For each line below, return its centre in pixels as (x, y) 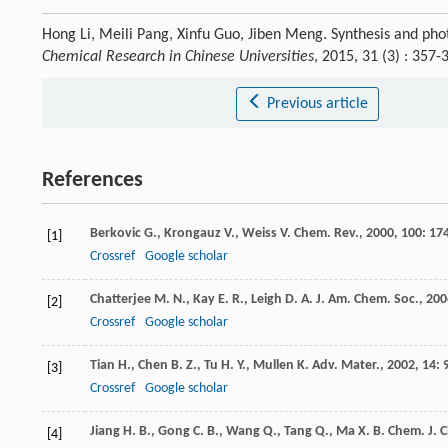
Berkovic (115, 234)
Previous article (317, 104)
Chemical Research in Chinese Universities (178, 57)
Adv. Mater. (346, 366)
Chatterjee (120, 300)
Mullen (273, 366)
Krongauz (192, 234)
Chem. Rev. (326, 234)
